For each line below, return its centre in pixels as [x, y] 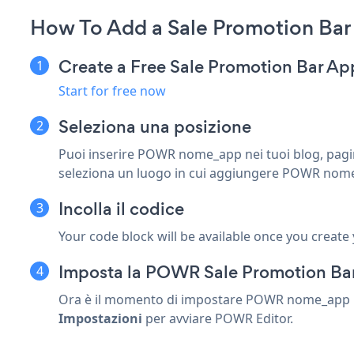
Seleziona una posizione [155, 126]
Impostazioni [102, 318]
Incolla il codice [121, 209]
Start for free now [112, 90]
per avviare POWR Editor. [219, 318]
